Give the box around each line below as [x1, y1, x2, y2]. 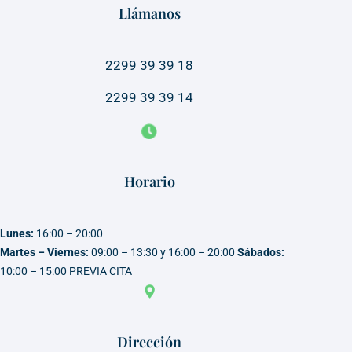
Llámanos [118, 4, 181, 24]
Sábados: [237, 246, 284, 259]
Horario [123, 172, 175, 192]
